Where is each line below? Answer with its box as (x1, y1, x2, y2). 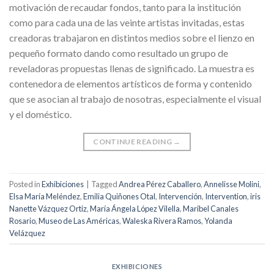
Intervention (205, 191, 247, 201)
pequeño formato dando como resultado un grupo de (9, 47, 228, 59)
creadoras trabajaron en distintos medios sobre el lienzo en (9, 32, 254, 44)
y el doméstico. (9, 108, 72, 120)
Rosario (9, 215, 35, 226)
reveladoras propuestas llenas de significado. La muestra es (9, 62, 254, 75)
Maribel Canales (183, 203, 239, 213)
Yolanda (204, 215, 232, 226)
